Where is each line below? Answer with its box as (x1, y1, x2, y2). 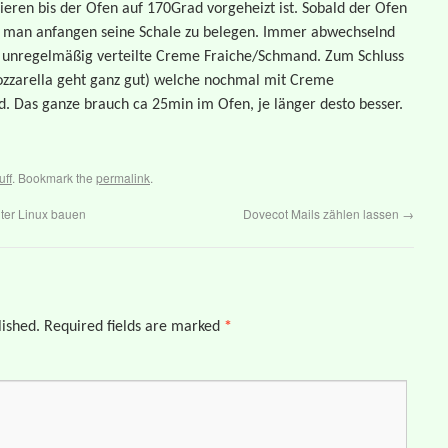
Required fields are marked (44, 319, 224, 335)
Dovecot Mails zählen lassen (243, 205, 402, 222)
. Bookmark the (12, 169, 96, 186)
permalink (96, 169, 150, 186)
